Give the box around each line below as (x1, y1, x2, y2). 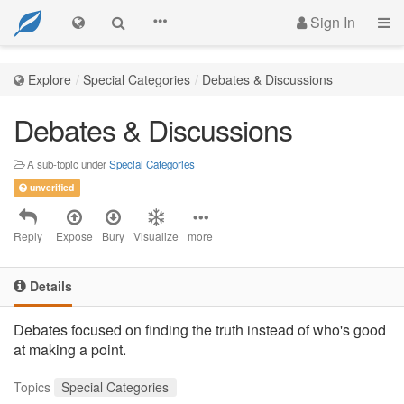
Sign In (307, 12, 355, 32)
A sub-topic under (24, 157, 109, 171)
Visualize (133, 228, 179, 243)
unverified (27, 180, 75, 194)
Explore (28, 70, 71, 88)
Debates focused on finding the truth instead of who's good (14, 319, 386, 340)
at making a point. (14, 339, 126, 360)
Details (26, 277, 72, 295)
